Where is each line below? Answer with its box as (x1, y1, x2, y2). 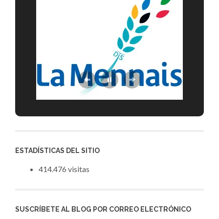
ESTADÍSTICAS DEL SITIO (15, 146, 100, 154)
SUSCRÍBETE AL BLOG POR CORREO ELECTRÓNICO (15, 205, 192, 214)
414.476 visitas (39, 164, 90, 174)
